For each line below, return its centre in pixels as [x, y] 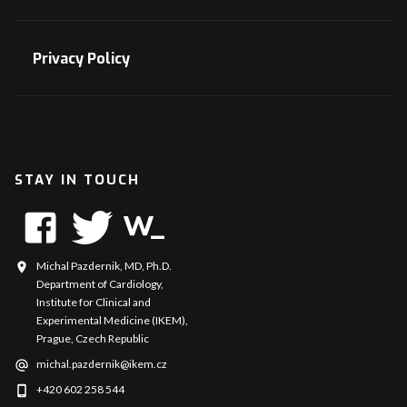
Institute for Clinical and [94, 302]
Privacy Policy [81, 58]
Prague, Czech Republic [93, 338]
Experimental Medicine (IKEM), [112, 320]
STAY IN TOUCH [77, 179]
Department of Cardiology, [100, 283]
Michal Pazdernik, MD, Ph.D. [104, 265]
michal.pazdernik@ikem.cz [102, 363]
